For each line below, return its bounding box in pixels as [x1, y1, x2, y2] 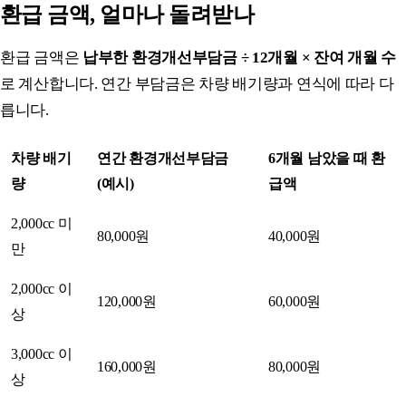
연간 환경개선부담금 [97, 150, 229, 166]
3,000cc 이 [11, 345, 72, 362]
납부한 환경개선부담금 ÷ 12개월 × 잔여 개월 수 [82, 48, 396, 66]
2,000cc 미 [11, 215, 72, 231]
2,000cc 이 [11, 280, 72, 296]
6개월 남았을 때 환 [268, 150, 385, 166]
